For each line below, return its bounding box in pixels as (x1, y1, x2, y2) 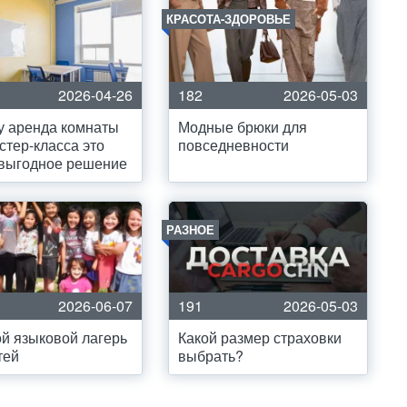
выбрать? (178, 345, 243, 366)
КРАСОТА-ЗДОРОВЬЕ (166, 10, 291, 27)
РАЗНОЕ (166, 221, 214, 238)
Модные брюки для (178, 116, 307, 137)
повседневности (178, 134, 289, 155)
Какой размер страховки (178, 327, 342, 348)
